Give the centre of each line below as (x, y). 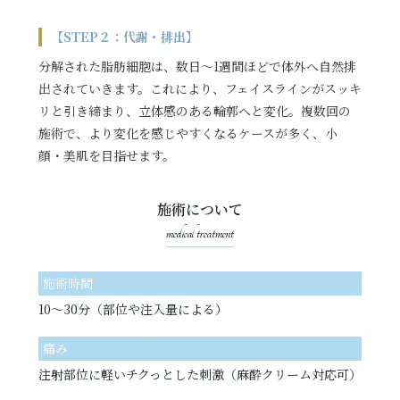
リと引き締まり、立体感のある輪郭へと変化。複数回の (194, 110)
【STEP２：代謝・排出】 (124, 36)
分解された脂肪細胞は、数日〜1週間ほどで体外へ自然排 (197, 66)
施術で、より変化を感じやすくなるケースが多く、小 (187, 133)
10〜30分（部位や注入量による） (133, 308)
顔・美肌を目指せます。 (106, 155)
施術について (200, 209)
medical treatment (200, 233)
